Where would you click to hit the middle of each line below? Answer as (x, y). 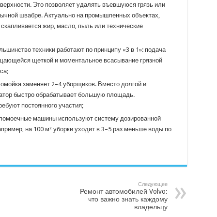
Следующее (153, 184)
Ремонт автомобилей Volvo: (124, 191)
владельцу (151, 207)
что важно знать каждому (128, 199)
